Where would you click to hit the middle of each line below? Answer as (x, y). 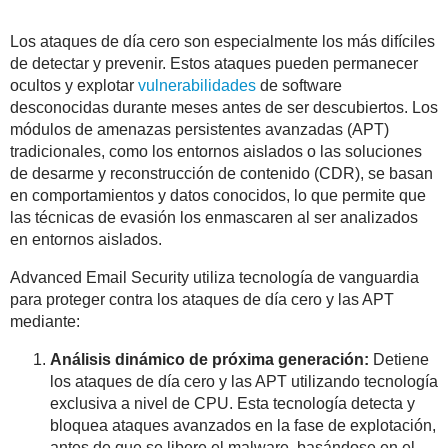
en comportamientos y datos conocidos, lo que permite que (218, 195)
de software (301, 85)
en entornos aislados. (86, 239)
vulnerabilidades (199, 85)
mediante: (45, 321)
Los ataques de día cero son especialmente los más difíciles (222, 41)
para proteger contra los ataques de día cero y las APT (202, 299)
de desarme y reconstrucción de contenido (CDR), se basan (221, 173)
